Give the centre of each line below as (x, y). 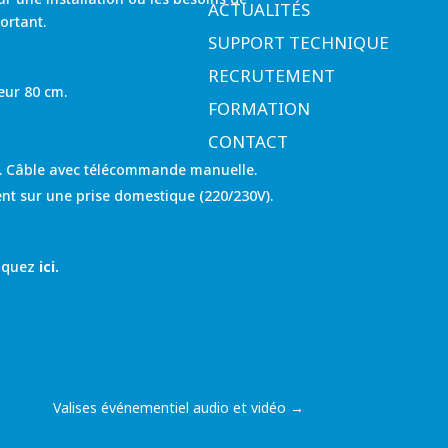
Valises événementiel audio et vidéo (169, 407)
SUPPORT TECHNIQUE (298, 43)
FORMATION (259, 109)
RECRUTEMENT (271, 76)
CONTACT (248, 142)
